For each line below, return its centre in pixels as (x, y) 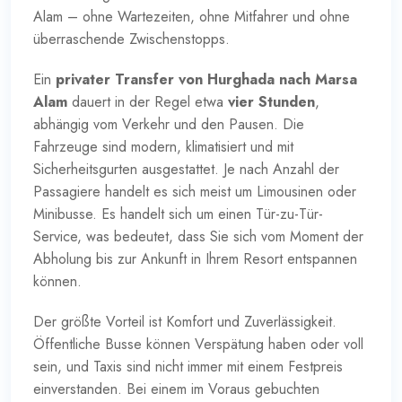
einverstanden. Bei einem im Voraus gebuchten (176, 389)
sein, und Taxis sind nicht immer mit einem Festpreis (188, 366)
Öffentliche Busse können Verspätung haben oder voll (198, 344)
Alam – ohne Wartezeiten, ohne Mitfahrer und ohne (192, 16)
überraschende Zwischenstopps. (131, 39)
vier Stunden (271, 101)
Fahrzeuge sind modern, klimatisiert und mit (163, 146)
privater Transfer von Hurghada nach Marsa (206, 79)
